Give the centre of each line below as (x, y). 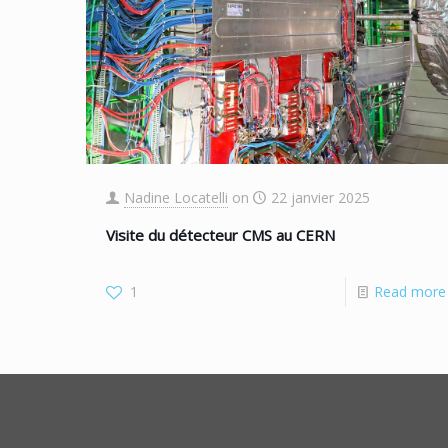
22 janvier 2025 (320, 197)
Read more (409, 291)
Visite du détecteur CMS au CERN (220, 234)
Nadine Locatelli (175, 197)
